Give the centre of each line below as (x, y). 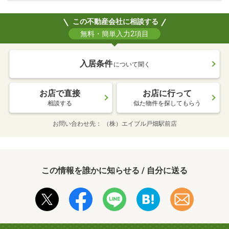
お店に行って (167, 94)
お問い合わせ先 (74, 124)
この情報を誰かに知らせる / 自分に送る (114, 171)
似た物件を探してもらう (167, 104)
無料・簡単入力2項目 (114, 34)
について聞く (132, 65)
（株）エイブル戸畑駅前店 (140, 124)
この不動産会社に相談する (115, 22)
